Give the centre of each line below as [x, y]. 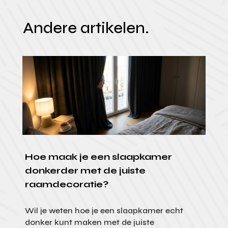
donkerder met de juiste [85, 170]
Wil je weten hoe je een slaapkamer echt [104, 210]
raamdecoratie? [66, 184]
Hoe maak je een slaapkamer [98, 156]
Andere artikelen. [86, 28]
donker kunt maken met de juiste [89, 222]
